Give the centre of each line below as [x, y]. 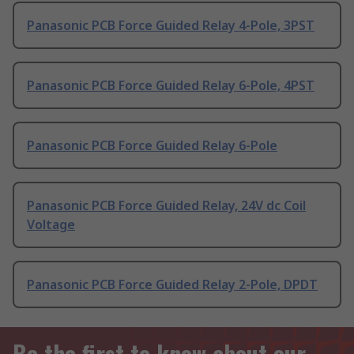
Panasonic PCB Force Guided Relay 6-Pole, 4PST [171, 86]
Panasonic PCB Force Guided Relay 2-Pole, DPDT [172, 285]
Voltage [51, 225]
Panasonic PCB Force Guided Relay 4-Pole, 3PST [171, 26]
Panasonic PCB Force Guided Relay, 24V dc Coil [166, 206]
